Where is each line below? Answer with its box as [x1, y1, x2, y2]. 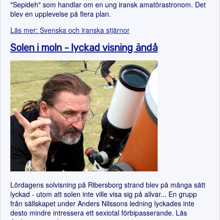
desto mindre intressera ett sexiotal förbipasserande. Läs [10, 208, 187, 218]
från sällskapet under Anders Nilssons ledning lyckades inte [10, 198, 194, 208]
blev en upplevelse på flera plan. [10, 9, 111, 19]
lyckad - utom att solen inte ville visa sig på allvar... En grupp [10, 189, 197, 199]
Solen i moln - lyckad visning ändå [10, 42, 158, 54]
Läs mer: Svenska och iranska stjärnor [10, 25, 130, 35]
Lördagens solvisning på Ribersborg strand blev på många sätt [10, 180, 205, 190]
